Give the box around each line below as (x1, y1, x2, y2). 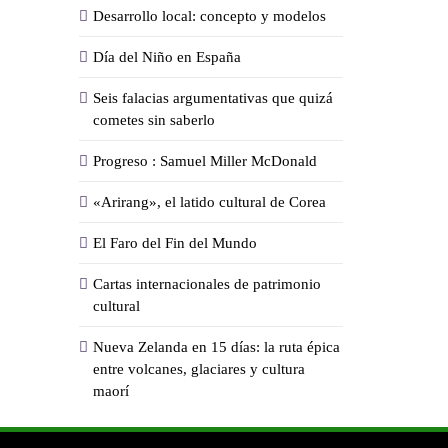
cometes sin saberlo (93, 111, 215, 128)
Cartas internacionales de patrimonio (93, 275, 321, 292)
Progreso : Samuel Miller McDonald (93, 152, 317, 169)
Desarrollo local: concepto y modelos (93, 7, 326, 24)
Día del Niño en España (93, 48, 241, 65)
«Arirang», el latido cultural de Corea (93, 193, 326, 210)
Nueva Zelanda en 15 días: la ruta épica (93, 338, 340, 355)
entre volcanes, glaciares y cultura (93, 360, 305, 377)
